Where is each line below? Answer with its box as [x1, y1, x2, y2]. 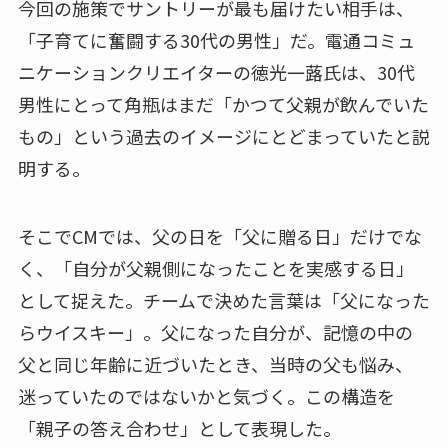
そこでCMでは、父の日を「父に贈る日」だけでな [17, 223, 422, 250]
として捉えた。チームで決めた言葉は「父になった [17, 287, 430, 314]
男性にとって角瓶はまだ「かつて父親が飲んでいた [17, 91, 429, 118]
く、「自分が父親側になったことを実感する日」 [17, 255, 414, 282]
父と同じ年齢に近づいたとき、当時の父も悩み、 [17, 351, 413, 378]
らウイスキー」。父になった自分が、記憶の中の [17, 319, 413, 346]
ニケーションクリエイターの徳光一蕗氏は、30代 [17, 59, 415, 86]
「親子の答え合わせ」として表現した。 [17, 415, 341, 442]
